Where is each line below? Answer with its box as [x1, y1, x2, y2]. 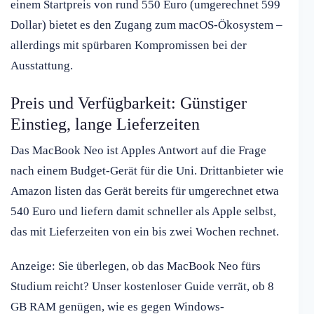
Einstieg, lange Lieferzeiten [11, 115, 200, 134]
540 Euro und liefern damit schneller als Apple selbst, [11, 205, 276, 219]
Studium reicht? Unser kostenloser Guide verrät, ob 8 [11, 280, 274, 294]
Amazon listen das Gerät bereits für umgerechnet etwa [11, 184, 279, 198]
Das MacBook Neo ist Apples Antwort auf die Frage [11, 144, 266, 158]
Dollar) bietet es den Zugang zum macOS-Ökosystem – [11, 18, 282, 32]
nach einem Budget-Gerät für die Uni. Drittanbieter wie [11, 164, 284, 178]
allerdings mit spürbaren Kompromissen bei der [11, 39, 247, 53]
